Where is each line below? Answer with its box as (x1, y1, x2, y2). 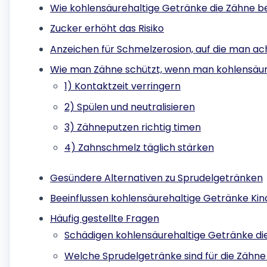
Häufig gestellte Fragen (50, 212, 159, 226)
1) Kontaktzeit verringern (64, 79, 181, 94)
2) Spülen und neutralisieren (64, 100, 195, 114)
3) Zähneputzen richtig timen (64, 120, 201, 134)
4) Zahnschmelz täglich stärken (64, 141, 214, 155)
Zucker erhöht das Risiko (50, 21, 164, 36)
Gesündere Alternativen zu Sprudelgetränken (50, 170, 263, 185)
